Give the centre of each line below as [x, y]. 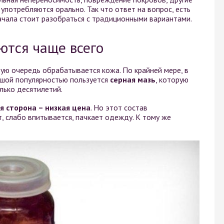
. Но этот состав [119, 107]
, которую [172, 79]
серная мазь [133, 79]
